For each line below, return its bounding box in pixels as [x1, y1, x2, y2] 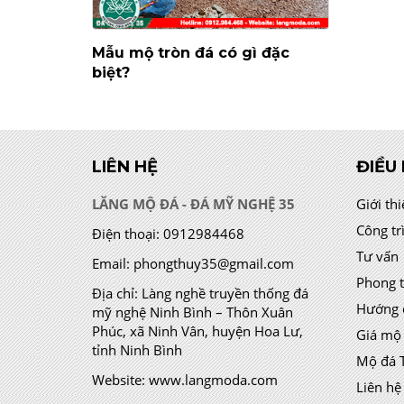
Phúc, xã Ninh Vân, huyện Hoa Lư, [92, 322, 303, 340]
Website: [92, 371, 145, 389]
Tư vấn [355, 247, 399, 265]
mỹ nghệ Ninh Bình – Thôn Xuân [92, 303, 293, 321]
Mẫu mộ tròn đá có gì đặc [92, 44, 289, 61]
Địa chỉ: [92, 284, 138, 302]
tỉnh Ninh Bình [92, 341, 182, 359]
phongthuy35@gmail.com [133, 254, 294, 272]
